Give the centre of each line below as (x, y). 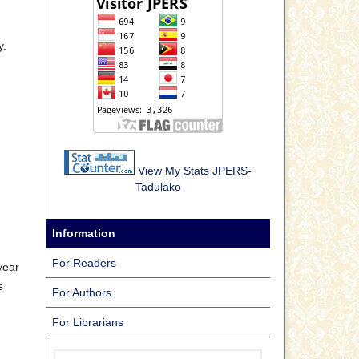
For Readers (84, 262)
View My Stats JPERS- (195, 170)
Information (84, 233)
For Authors (82, 292)
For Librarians (88, 322)
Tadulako (158, 186)
